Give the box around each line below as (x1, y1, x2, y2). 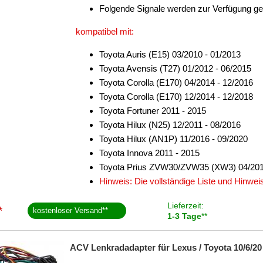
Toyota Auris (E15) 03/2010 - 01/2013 (99, 49, 241, 59)
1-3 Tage (167, 211, 201, 221)
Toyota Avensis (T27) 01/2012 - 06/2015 (99, 63, 251, 73)
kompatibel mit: (76, 26, 134, 36)
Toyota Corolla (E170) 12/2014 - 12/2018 (99, 92, 253, 102)
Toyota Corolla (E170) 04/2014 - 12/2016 (99, 77, 253, 87)
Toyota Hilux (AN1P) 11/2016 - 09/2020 (99, 134, 248, 144)
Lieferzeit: (167, 201, 204, 210)
